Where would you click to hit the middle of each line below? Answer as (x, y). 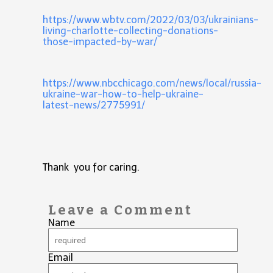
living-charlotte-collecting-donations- (130, 31)
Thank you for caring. (91, 168)
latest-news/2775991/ (94, 105)
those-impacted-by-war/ (100, 42)
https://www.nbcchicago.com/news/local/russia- (152, 83)
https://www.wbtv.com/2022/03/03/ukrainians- (151, 20)
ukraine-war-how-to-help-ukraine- (123, 94)
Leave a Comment (120, 210)
